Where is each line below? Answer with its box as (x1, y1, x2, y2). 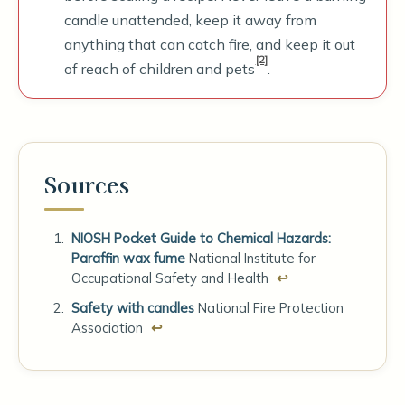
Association (71, 319, 143, 337)
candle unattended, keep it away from (64, 11, 316, 29)
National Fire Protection (197, 299, 344, 317)
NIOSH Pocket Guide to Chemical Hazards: (71, 230, 331, 247)
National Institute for (188, 250, 316, 267)
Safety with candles (71, 299, 194, 317)
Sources (44, 168, 129, 200)
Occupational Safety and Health (71, 269, 268, 287)
